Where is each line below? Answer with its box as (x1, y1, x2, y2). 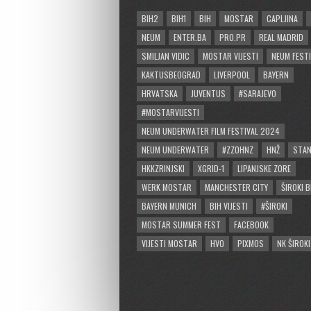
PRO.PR (219, 31, 246, 44)
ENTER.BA (174, 31, 206, 44)
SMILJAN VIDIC (142, 50, 190, 62)
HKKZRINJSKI (142, 162, 185, 175)
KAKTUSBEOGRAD (142, 69, 201, 81)
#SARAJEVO (239, 87, 276, 100)
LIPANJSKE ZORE (237, 162, 291, 175)
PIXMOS (237, 237, 264, 250)
